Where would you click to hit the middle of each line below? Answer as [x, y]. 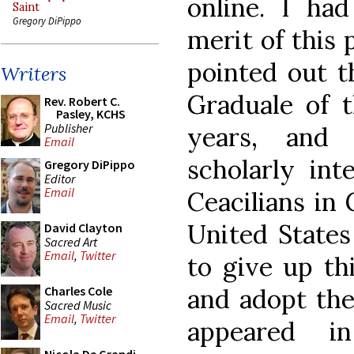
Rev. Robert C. [82, 101]
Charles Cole [78, 291]
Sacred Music [78, 305]
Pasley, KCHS [91, 114]
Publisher [68, 128]
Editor [60, 178]
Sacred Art [71, 241]
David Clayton [83, 228]
